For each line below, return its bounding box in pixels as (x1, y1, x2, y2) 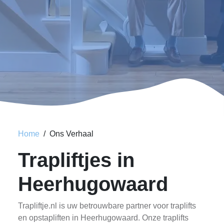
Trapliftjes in (18, 149, 134, 171)
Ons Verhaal (49, 129, 93, 138)
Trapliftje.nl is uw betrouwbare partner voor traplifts (18, 201, 196, 210)
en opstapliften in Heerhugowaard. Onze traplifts (18, 213, 188, 222)
